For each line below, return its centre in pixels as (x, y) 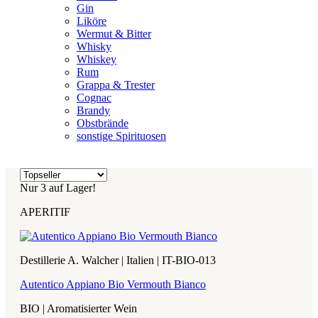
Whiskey (97, 59)
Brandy (93, 110)
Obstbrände (103, 123)
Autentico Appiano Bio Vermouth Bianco (113, 284)
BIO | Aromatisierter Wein (78, 308)
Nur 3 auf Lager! (58, 187)
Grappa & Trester (116, 84)
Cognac (94, 97)
